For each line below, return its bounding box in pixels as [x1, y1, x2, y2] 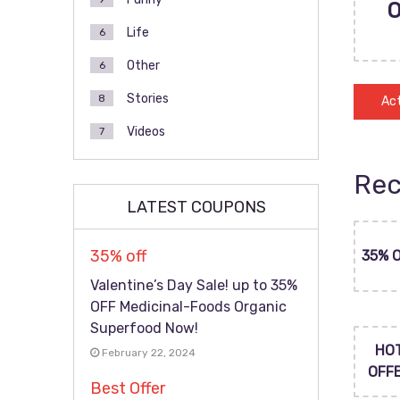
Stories [127, 91, 169, 106]
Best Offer [90, 379, 165, 398]
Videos [127, 124, 165, 139]
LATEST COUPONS [126, 197, 266, 217]
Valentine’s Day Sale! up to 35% [90, 277, 297, 294]
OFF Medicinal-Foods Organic [90, 298, 287, 315]
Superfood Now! [90, 320, 198, 337]
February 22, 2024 [99, 346, 196, 359]
